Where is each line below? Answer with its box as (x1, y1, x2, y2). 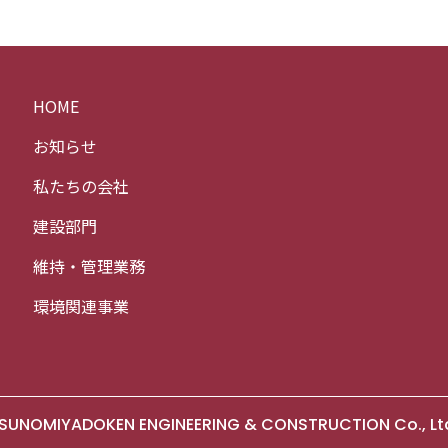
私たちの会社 (33, 173, 130, 198)
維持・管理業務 (33, 253, 146, 278)
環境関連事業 (33, 293, 130, 318)
